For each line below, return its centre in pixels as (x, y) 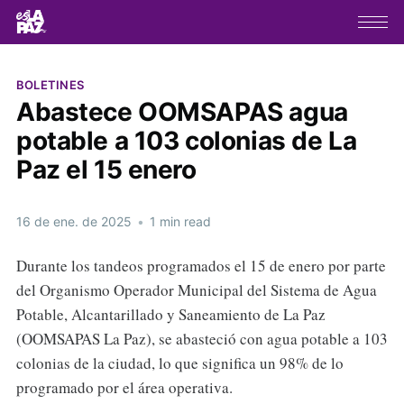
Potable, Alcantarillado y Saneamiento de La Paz (170, 314)
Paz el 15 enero (106, 169)
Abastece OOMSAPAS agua (182, 111)
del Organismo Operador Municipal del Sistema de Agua (196, 289)
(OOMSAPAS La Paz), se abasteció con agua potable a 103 (202, 338)
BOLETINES (50, 84)
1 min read (178, 221)
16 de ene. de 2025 (73, 221)
